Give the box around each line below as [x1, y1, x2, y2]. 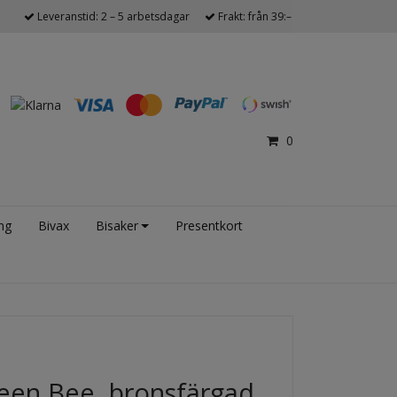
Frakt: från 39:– [215, 9, 292, 24]
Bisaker [95, 217, 138, 235]
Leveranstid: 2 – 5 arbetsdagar [35, 9, 190, 24]
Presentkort [175, 217, 243, 235]
